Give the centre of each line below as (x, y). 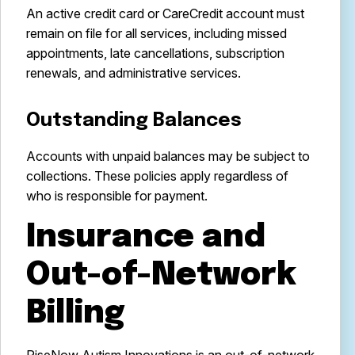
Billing (75, 313)
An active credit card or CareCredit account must (165, 13)
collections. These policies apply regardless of (157, 176)
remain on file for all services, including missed (157, 33)
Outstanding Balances (134, 121)
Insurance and (146, 237)
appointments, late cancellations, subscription (155, 53)
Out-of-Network (161, 275)
